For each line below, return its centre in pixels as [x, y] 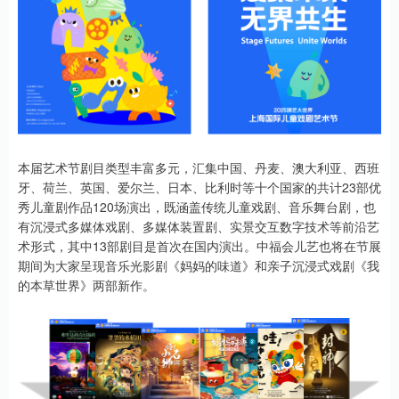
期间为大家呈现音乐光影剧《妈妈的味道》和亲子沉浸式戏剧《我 [199, 265]
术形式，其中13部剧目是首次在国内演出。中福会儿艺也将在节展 [199, 245]
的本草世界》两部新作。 [86, 285]
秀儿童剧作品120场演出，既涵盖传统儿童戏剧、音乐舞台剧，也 [197, 206]
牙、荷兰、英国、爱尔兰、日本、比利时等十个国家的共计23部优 [199, 187]
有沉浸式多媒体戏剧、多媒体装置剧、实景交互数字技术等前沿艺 [199, 226]
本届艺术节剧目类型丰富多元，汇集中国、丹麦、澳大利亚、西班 [199, 167]
